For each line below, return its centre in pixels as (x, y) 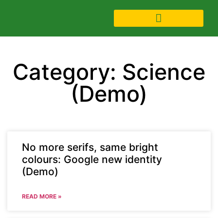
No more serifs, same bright (90, 147)
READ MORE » (42, 196)
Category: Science (109, 72)
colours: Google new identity (92, 159)
